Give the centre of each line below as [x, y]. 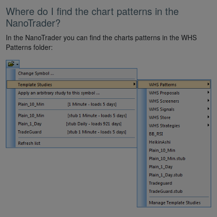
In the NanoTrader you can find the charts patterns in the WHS [101, 38]
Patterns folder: [29, 47]
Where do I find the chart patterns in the [92, 11]
